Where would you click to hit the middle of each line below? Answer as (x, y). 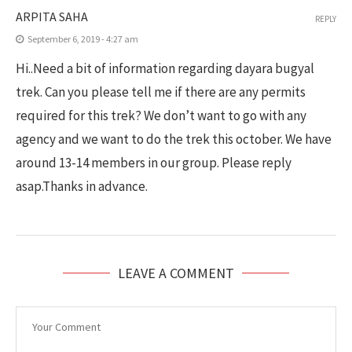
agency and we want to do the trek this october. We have (174, 139)
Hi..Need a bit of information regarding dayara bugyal (165, 68)
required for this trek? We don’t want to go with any (161, 115)
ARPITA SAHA (52, 16)
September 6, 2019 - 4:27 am (83, 38)
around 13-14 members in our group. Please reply (154, 162)
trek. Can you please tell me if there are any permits (161, 92)
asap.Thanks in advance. (82, 186)
